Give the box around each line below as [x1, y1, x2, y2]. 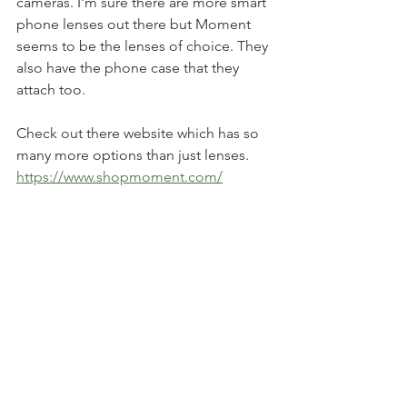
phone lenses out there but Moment [16, 15, 254, 34]
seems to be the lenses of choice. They [16, 37, 272, 55]
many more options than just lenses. [16, 146, 253, 164]
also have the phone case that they [16, 59, 243, 77]
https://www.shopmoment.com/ [16, 168, 223, 186]
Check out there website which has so [16, 124, 263, 143]
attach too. [16, 81, 89, 99]
